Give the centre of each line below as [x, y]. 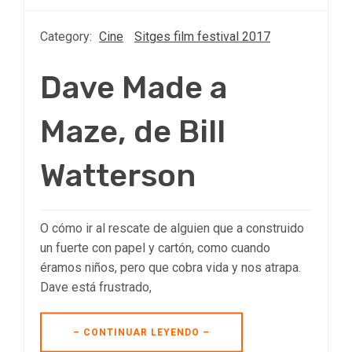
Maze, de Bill [133, 131]
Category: [68, 36]
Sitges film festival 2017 [202, 36]
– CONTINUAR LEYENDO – [141, 332]
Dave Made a [134, 87]
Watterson [118, 175]
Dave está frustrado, [96, 287]
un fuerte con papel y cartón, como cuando [155, 247]
